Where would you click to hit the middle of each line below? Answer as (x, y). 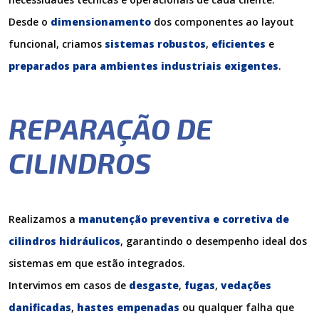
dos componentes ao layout (223, 22)
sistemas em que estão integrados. (97, 263)
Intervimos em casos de (69, 285)
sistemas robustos (155, 44)
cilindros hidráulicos (64, 241)
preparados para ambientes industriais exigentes (143, 66)
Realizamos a (43, 219)
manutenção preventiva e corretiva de (184, 219)
